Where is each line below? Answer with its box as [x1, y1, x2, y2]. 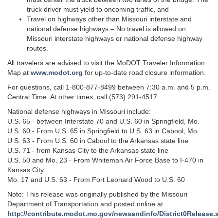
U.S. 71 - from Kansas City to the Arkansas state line [7, 146, 168, 154]
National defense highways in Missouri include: [7, 108, 151, 115]
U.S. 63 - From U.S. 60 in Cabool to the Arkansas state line [7, 137, 188, 145]
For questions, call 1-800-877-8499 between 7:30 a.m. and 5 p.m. [7, 83, 210, 91]
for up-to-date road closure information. [83, 69, 206, 76]
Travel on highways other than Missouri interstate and [27, 15, 192, 23]
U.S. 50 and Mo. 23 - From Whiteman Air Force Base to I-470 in [7, 156, 203, 164]
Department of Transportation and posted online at [7, 200, 163, 208]
